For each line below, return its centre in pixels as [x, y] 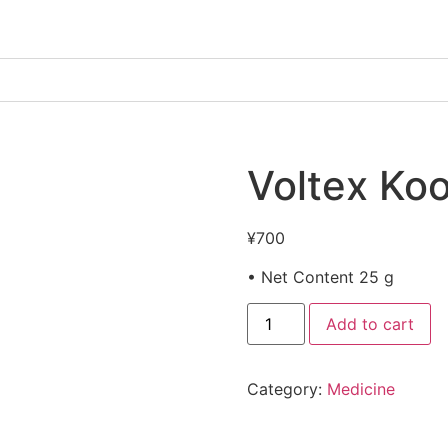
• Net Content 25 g [320, 276]
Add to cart [369, 324]
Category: [286, 389]
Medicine [360, 389]
